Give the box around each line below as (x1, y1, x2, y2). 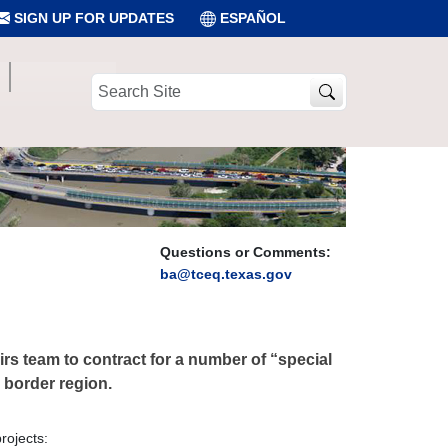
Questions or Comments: (160, 244, 331, 260)
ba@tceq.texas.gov (160, 266, 292, 282)
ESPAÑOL (220, 10, 286, 26)
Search (90, 74, 135, 90)
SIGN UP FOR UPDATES (10, 10, 174, 26)
